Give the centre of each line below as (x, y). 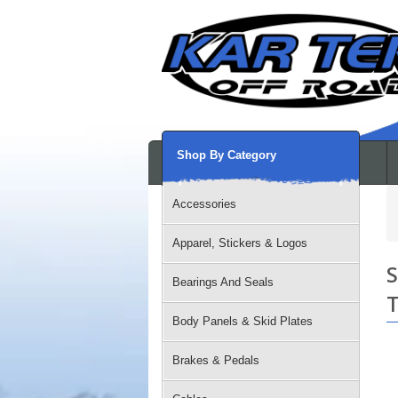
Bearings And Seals (223, 282)
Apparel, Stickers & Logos (240, 243)
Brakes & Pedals (216, 360)
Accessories (204, 204)
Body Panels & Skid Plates (243, 321)
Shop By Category (227, 155)
